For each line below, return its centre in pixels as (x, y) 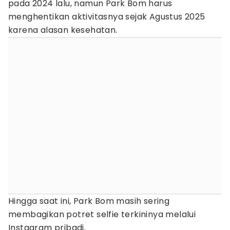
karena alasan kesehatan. (63, 30)
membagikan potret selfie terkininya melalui (102, 214)
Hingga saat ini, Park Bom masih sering (89, 201)
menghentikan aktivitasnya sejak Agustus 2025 (107, 17)
